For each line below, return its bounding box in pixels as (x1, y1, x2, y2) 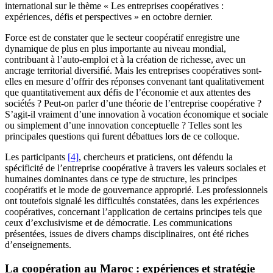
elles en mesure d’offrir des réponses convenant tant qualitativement (5, 76, 264, 87)
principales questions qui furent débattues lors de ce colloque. (5, 131, 239, 142)
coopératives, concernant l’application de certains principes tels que (5, 207, 262, 218)
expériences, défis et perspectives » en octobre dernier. (5, 12, 213, 23)
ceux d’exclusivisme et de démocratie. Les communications (5, 218, 232, 229)
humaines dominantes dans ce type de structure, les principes (5, 174, 237, 185)
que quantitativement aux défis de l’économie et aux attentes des (5, 87, 250, 98)
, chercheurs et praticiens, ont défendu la (79, 152, 233, 163)
